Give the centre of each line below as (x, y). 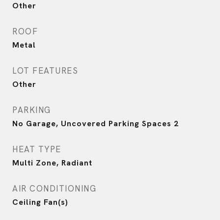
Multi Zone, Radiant (52, 163)
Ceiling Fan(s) (40, 202)
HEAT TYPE (37, 149)
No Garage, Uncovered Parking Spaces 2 (96, 123)
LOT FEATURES (45, 70)
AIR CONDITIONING (54, 188)
